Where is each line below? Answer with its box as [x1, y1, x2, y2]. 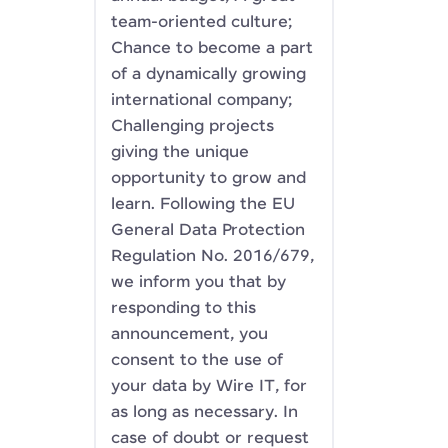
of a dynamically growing [111, 65, 306, 84]
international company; [111, 91, 292, 110]
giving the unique [111, 143, 249, 162]
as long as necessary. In [111, 403, 298, 422]
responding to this [111, 299, 256, 318]
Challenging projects [111, 117, 274, 136]
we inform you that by [111, 273, 286, 292]
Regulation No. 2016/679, [111, 247, 314, 266]
